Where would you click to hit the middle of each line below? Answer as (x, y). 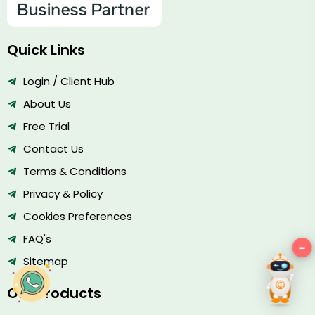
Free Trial (46, 126)
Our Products (54, 293)
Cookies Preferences (77, 216)
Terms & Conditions (75, 171)
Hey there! (228, 248)
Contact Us (53, 148)
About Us (47, 103)
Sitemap (45, 261)
